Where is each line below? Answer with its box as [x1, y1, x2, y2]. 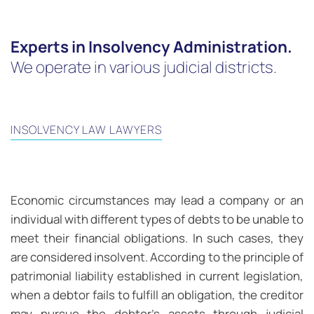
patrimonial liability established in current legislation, [11, 268, 303, 285]
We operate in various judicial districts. [11, 56, 277, 78]
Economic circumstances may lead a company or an [11, 192, 303, 209]
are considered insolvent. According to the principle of [11, 249, 303, 266]
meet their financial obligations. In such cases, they [11, 230, 303, 247]
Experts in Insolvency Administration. [11, 36, 292, 57]
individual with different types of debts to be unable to [11, 211, 303, 228]
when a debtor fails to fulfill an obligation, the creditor [11, 287, 303, 303]
